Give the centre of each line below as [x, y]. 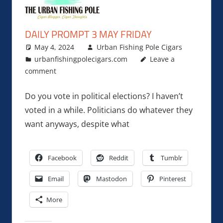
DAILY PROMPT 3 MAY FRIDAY [88, 34]
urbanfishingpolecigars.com [81, 59]
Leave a [162, 59]
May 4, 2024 [55, 47]
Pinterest [172, 178]
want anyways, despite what [77, 124]
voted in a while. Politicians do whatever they [109, 110]
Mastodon [111, 178]
